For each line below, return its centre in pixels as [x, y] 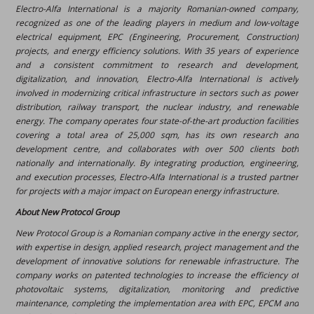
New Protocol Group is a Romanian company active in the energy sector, [157, 233]
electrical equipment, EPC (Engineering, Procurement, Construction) [157, 37]
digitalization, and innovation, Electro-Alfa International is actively [157, 79]
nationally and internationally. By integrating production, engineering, [157, 163]
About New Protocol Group [68, 212]
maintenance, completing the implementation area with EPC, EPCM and [157, 303]
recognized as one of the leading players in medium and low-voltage [157, 23]
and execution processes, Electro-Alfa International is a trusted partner [157, 177]
